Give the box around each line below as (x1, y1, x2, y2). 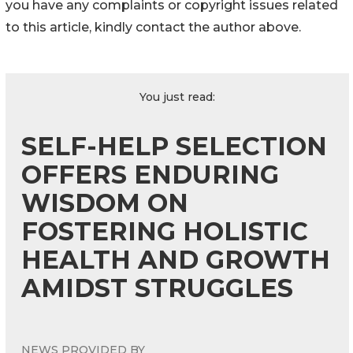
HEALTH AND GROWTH (21, 244, 330, 276)
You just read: (139, 90, 215, 105)
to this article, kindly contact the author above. (6, 20, 301, 35)
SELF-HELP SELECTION (21, 131, 327, 162)
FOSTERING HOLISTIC (21, 216, 308, 247)
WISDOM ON (21, 188, 188, 219)
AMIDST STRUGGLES (21, 273, 293, 304)
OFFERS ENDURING (21, 159, 279, 191)
